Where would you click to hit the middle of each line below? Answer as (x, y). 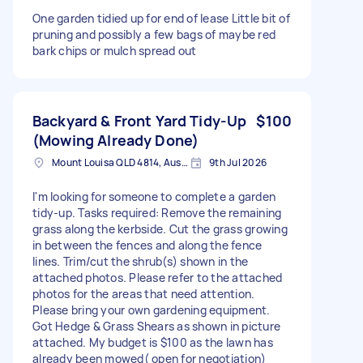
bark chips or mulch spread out (115, 50)
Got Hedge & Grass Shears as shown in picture (156, 326)
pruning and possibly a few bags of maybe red (154, 34)
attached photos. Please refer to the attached (158, 277)
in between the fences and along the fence (147, 245)
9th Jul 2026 (238, 162)
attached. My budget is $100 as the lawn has (153, 342)
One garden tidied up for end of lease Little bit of (161, 18)
